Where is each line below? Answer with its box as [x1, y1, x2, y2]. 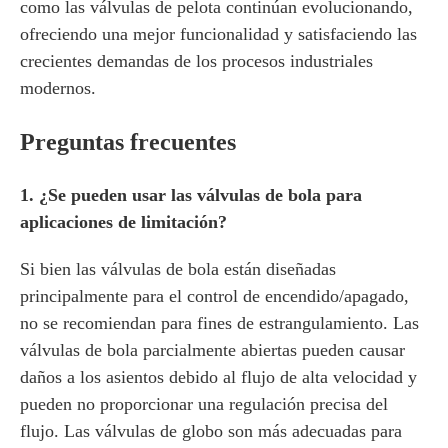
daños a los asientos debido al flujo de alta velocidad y [20, 367, 417, 387]
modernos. [20, 78, 96, 98]
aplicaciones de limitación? [20, 212, 227, 232]
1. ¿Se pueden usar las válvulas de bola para [20, 185, 362, 205]
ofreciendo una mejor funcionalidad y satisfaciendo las [20, 24, 417, 44]
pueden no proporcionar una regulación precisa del [20, 394, 388, 414]
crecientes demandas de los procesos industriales [20, 51, 373, 71]
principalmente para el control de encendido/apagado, [20, 286, 409, 306]
